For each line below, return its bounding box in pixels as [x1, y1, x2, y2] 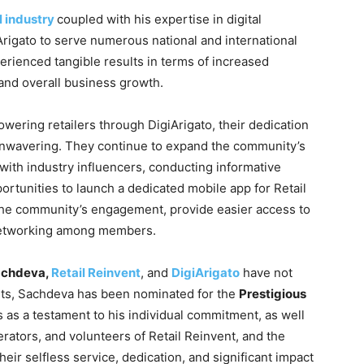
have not [240, 265, 292, 281]
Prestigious [239, 286, 306, 302]
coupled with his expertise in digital [57, 11, 262, 28]
